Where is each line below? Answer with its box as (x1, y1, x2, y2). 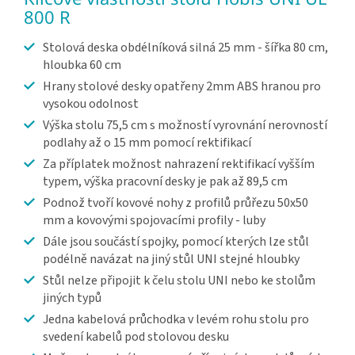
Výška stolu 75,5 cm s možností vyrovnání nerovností (43, 116, 327, 135)
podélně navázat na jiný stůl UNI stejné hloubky (43, 250, 300, 269)
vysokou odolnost (43, 95, 139, 113)
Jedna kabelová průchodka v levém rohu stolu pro (43, 311, 309, 329)
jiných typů (43, 289, 101, 307)
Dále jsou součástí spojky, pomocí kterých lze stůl (43, 233, 309, 251)
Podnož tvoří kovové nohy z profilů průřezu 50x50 (43, 194, 308, 212)
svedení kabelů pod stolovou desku (43, 328, 229, 346)
